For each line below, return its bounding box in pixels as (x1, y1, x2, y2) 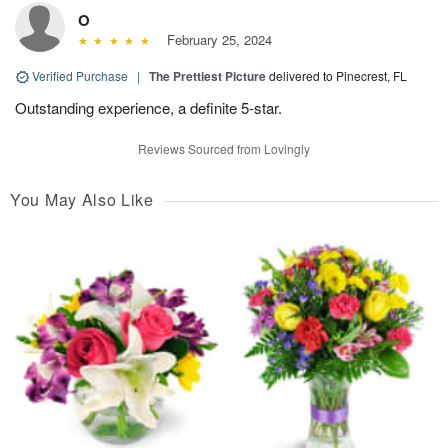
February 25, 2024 (158, 29, 272, 49)
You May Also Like (10, 187, 154, 211)
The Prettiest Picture (149, 66, 266, 85)
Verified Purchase (29, 66, 131, 84)
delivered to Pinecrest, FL (269, 66, 407, 84)
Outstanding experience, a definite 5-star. (15, 96, 282, 118)
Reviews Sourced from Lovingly (138, 139, 310, 157)
